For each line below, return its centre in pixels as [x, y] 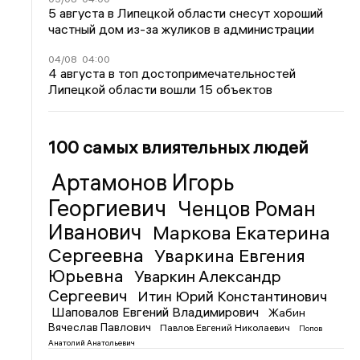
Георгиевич [110, 208]
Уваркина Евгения [230, 256]
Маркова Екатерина [242, 232]
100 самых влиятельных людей [179, 147]
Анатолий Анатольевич [92, 343]
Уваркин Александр [208, 276]
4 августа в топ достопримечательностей [172, 73]
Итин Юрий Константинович [233, 296]
